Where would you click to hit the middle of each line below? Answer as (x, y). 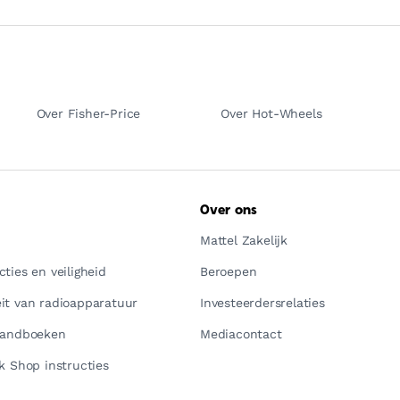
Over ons (229, 211)
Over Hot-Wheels (271, 113)
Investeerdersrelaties (262, 303)
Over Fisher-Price (88, 113)
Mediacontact (241, 334)
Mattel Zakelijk (244, 240)
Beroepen (229, 271)
